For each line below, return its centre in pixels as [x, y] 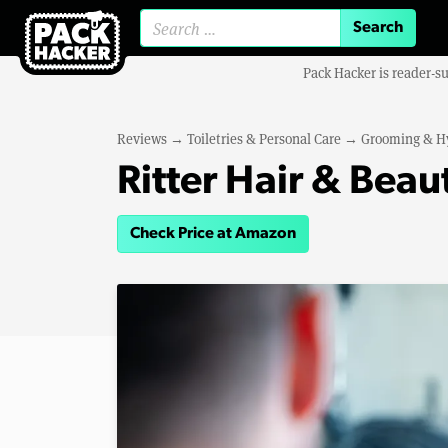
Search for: [269, 35]
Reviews [142, 138]
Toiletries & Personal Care [264, 138]
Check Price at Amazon [213, 234]
